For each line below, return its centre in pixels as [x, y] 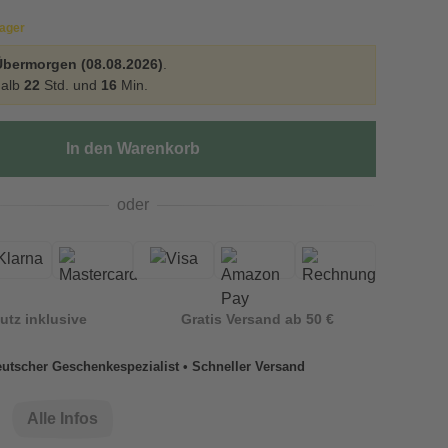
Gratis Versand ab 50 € [257, 318]
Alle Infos [62, 418]
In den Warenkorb [133, 148]
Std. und [70, 85]
